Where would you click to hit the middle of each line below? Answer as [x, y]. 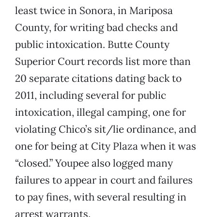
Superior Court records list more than [103, 62]
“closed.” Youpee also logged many [94, 163]
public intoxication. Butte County [92, 45]
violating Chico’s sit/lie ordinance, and [106, 129]
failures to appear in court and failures [104, 180]
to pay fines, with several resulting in [101, 197]
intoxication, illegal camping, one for [101, 112]
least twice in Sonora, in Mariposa [94, 11]
